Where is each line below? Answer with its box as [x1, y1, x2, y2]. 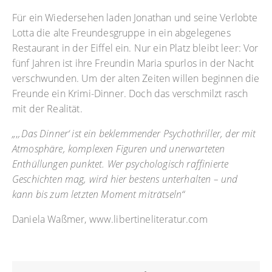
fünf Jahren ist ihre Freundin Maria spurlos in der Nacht [12, 56, 254, 70]
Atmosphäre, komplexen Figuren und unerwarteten [12, 141, 225, 155]
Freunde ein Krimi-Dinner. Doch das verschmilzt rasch [12, 86, 248, 100]
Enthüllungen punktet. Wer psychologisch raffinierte [12, 157, 229, 171]
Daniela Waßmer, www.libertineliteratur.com [12, 212, 208, 226]
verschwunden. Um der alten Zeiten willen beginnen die [12, 71, 260, 85]
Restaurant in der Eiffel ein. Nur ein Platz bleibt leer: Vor [12, 41, 259, 55]
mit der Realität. [12, 101, 83, 115]
